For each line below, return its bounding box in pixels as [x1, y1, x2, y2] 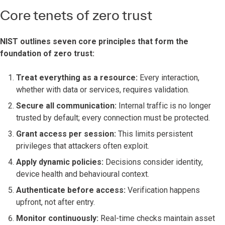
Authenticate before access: [16, 185, 126, 195]
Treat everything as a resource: [16, 73, 138, 82]
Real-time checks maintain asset [98, 213, 215, 223]
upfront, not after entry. [16, 197, 95, 207]
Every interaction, [138, 73, 199, 82]
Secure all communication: [16, 101, 117, 110]
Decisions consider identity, [103, 157, 203, 167]
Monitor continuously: [16, 213, 98, 223]
